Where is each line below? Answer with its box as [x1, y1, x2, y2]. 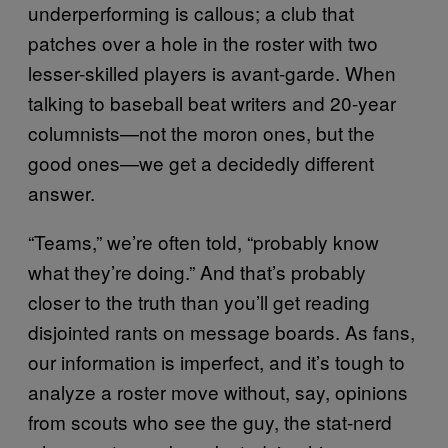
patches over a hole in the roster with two [28, 28, 378, 56]
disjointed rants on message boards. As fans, [28, 317, 415, 345]
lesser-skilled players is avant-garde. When [28, 58, 396, 86]
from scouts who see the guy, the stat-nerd [28, 407, 392, 435]
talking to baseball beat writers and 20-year [28, 88, 396, 116]
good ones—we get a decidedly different [28, 148, 374, 176]
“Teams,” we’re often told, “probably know [28, 227, 379, 255]
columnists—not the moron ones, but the [28, 118, 375, 146]
